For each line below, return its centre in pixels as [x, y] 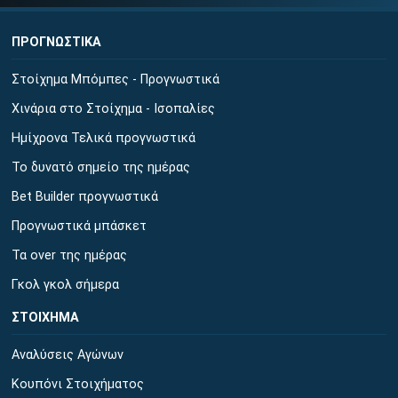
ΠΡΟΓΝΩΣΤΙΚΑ [56, 42]
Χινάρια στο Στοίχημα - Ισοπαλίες [113, 109]
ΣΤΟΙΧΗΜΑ [45, 318]
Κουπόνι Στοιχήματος [78, 384]
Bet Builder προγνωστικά [85, 197]
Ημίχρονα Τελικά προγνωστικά [103, 138]
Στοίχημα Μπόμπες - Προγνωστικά [115, 80]
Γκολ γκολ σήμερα [65, 285]
